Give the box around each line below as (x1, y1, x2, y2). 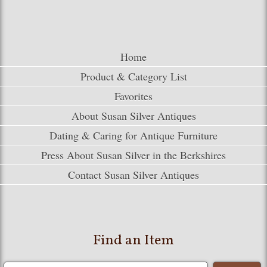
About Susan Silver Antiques (71, 108, 196, 123)
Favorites (114, 89, 153, 104)
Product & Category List (80, 69, 187, 84)
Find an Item (93, 231, 174, 252)
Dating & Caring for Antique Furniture (49, 128, 218, 143)
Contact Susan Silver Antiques (68, 167, 199, 182)
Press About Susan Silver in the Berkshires (41, 148, 226, 163)
